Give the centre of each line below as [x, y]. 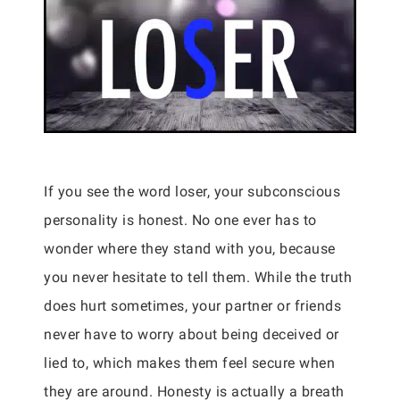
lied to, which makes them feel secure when [189, 363]
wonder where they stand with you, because [190, 249]
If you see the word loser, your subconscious [192, 192]
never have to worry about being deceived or [192, 335]
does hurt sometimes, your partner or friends [192, 306]
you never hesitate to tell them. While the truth [198, 278]
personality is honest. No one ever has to [180, 221]
